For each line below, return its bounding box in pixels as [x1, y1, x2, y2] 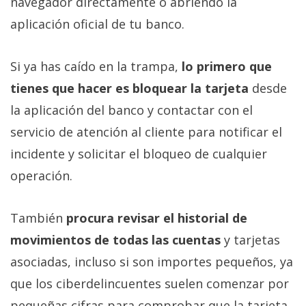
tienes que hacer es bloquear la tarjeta [10, 79, 249, 96]
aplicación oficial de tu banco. [10, 15, 184, 32]
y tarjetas [221, 231, 280, 248]
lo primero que [178, 57, 272, 74]
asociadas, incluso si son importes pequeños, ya [10, 253, 293, 270]
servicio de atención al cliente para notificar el [10, 123, 282, 140]
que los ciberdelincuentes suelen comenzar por [10, 275, 289, 292]
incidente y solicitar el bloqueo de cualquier [10, 145, 267, 162]
